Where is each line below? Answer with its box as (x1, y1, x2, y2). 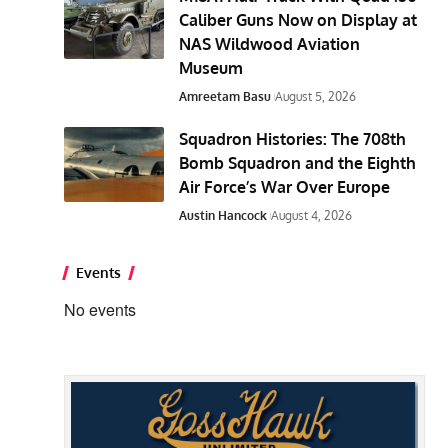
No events (64, 297, 137, 321)
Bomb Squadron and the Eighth (179, 152, 417, 173)
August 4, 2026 (271, 207, 353, 223)
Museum (179, 57, 244, 78)
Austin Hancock (179, 207, 268, 223)
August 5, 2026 (275, 88, 357, 104)
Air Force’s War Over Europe (179, 176, 391, 197)
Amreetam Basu (179, 88, 272, 104)
